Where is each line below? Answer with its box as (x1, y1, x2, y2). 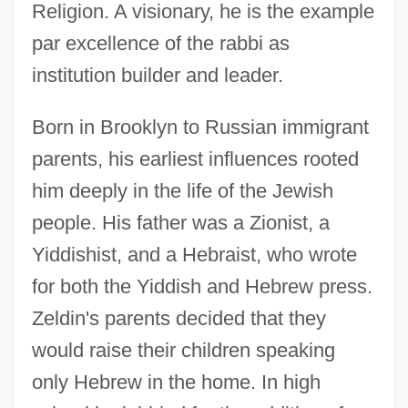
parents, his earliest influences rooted (31, 147, 359, 170)
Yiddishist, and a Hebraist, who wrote (31, 242, 357, 266)
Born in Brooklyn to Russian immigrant (31, 115, 369, 138)
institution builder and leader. (31, 63, 283, 87)
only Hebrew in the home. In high (31, 370, 321, 393)
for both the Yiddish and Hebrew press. (31, 274, 372, 298)
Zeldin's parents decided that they (31, 306, 326, 330)
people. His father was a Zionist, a (31, 210, 330, 234)
